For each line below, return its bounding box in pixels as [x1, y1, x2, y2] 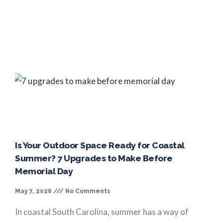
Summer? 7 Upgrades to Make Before [15, 153, 173, 163]
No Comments [64, 187, 111, 195]
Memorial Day [15, 166, 73, 176]
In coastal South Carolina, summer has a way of [15, 206, 189, 217]
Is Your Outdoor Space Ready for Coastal [15, 140, 185, 150]
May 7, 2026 [15, 187, 53, 195]
